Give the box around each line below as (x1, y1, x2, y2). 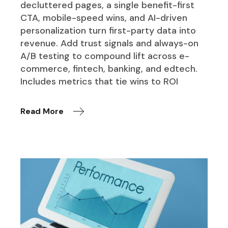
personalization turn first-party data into (20, 24, 196, 37)
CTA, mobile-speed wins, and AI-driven (20, 11, 188, 24)
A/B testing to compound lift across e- (20, 49, 190, 62)
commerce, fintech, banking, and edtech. (20, 62, 198, 75)
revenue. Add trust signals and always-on (20, 37, 199, 49)
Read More (20, 105, 64, 117)
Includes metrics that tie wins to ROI (20, 75, 179, 88)
